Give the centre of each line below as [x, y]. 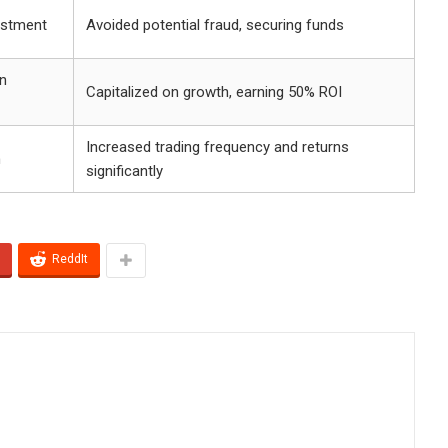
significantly [124, 170]
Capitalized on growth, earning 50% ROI [214, 91]
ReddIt [70, 258]
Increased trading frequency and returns [217, 146]
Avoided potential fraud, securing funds [215, 24]
